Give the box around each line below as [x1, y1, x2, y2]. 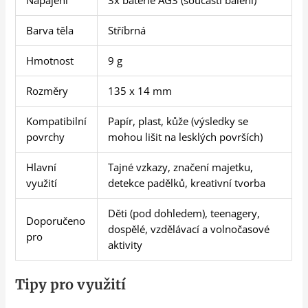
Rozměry [26, 84, 69, 98]
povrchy [26, 130, 65, 144]
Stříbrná [108, 23, 146, 38]
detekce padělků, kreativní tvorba [108, 176, 266, 190]
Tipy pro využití [15, 276, 126, 294]
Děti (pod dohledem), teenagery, [108, 206, 261, 221]
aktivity [108, 238, 143, 252]
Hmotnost [26, 54, 74, 68]
